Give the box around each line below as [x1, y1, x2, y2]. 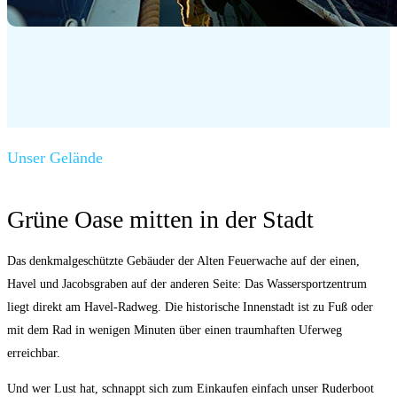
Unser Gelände [7, 148, 103, 167]
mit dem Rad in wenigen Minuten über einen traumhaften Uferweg [7, 323, 342, 338]
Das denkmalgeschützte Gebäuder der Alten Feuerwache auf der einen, [7, 254, 360, 269]
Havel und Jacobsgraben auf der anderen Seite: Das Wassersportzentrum [7, 277, 367, 292]
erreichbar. [7, 346, 60, 361]
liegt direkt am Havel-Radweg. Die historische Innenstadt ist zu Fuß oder [7, 300, 373, 315]
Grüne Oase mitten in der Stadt [7, 206, 314, 234]
